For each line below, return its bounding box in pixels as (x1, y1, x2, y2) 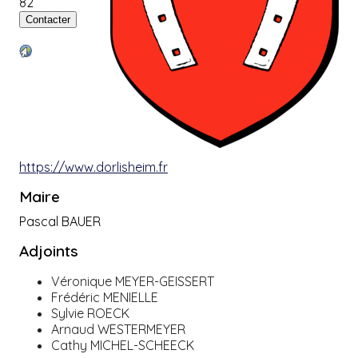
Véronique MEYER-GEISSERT (50, 272, 214, 289)
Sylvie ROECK (50, 304, 129, 321)
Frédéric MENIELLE (50, 288, 158, 305)
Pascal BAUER (18, 213, 101, 230)
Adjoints (18, 241, 78, 261)
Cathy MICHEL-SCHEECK (50, 336, 194, 353)
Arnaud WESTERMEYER (50, 320, 185, 337)
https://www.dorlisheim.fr (18, 159, 168, 176)
